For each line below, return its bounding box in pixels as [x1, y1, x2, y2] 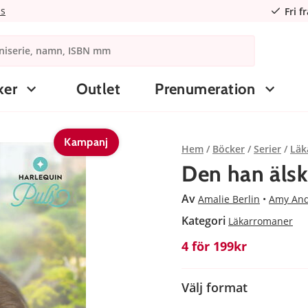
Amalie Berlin [198, 192, 260, 206]
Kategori [181, 212, 228, 228]
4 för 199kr [181, 237, 247, 254]
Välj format [181, 278, 247, 296]
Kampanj [64, 135, 109, 148]
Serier [254, 142, 281, 155]
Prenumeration [155, 80, 256, 98]
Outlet [76, 80, 121, 98]
